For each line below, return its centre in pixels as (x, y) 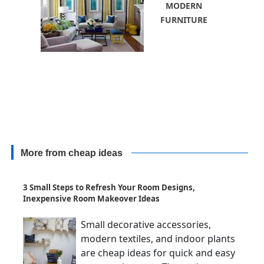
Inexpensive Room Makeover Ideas (91, 199)
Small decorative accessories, (146, 225)
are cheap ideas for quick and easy (158, 253)
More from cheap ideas (72, 153)
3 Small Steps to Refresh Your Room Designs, (109, 188)
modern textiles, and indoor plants (158, 239)
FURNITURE (184, 19)
